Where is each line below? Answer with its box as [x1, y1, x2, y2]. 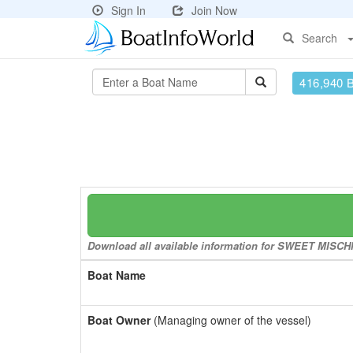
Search [302, 30, 337, 46]
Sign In [111, 2, 146, 18]
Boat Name [87, 267, 146, 283]
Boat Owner [87, 312, 150, 328]
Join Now [191, 2, 237, 18]
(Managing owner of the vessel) [150, 312, 311, 328]
